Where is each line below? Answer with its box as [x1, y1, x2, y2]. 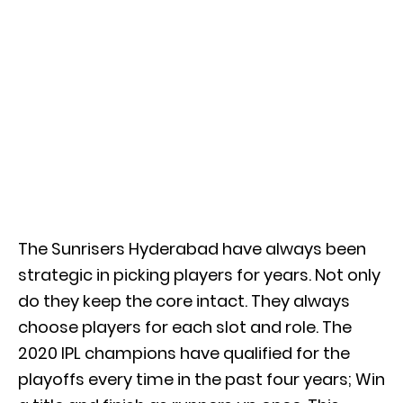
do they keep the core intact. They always [18, 289, 350, 312]
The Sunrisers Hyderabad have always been [18, 237, 366, 260]
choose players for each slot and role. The [18, 315, 352, 338]
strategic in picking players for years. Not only [18, 263, 381, 286]
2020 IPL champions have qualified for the [18, 341, 350, 364]
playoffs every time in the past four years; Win [18, 367, 385, 390]
